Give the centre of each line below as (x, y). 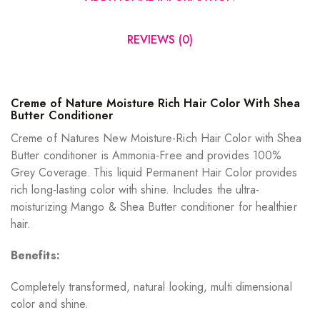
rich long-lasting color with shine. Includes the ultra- (135, 190)
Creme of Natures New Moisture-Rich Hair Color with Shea (156, 139)
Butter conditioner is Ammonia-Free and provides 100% (146, 156)
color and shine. (50, 304)
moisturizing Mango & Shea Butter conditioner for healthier (154, 207)
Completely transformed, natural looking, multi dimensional (151, 287)
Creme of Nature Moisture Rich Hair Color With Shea (155, 104)
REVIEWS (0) (160, 40)
